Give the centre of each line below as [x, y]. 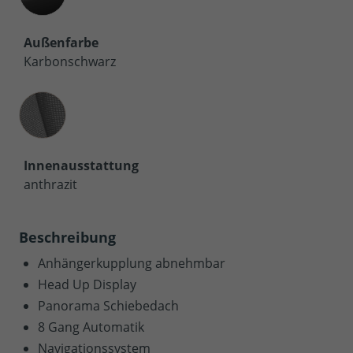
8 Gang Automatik [91, 327]
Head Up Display [87, 284]
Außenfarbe [61, 42]
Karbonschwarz [70, 61]
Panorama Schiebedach [108, 305]
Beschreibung [67, 237]
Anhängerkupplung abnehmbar [132, 263]
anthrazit [50, 184]
